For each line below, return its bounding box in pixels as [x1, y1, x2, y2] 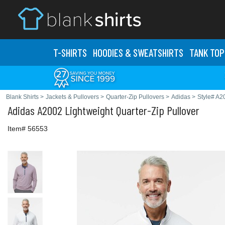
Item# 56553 [8, 125, 48, 133]
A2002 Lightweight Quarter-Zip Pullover [35, 103, 199, 118]
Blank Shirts [6, 93, 39, 100]
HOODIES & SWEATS [93, 46, 162, 59]
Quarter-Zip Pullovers [106, 93, 164, 100]
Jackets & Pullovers [46, 93, 99, 100]
